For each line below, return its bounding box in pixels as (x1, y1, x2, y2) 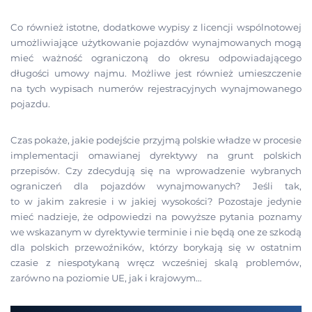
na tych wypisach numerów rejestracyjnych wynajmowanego (10, 83, 302, 95)
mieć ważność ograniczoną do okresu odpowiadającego (10, 52, 302, 64)
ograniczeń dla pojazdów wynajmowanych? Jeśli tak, (10, 180, 302, 192)
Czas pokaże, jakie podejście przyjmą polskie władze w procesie (10, 134, 302, 146)
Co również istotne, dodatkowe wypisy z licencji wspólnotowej (10, 22, 302, 33)
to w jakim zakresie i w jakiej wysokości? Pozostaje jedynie (10, 195, 302, 207)
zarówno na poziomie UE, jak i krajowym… (10, 272, 202, 283)
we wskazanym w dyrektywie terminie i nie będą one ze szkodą (10, 226, 302, 237)
